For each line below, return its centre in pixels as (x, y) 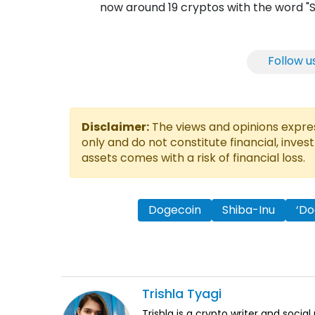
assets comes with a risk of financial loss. (193, 158)
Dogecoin (174, 210)
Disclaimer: (115, 127)
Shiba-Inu (248, 210)
